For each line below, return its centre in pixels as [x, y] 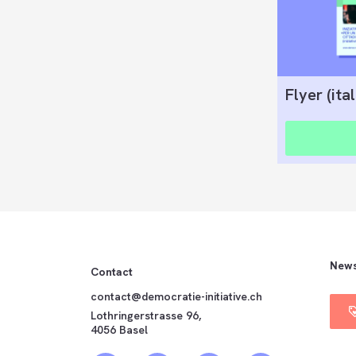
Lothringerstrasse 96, [145, 315]
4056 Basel [119, 329]
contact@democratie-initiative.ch [176, 296]
